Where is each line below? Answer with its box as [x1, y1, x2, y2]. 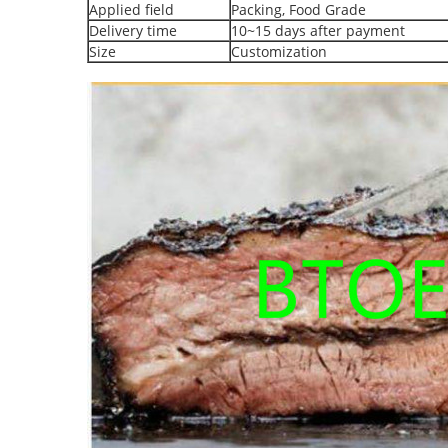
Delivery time [89, 21, 177, 40]
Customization [231, 42, 327, 61]
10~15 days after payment [231, 21, 405, 40]
